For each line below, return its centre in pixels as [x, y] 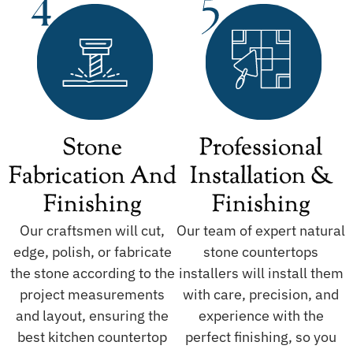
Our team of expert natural [261, 231]
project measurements [92, 295]
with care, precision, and [261, 295]
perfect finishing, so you [261, 337]
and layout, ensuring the [92, 316]
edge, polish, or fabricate [92, 252]
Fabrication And [92, 177]
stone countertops [261, 252]
